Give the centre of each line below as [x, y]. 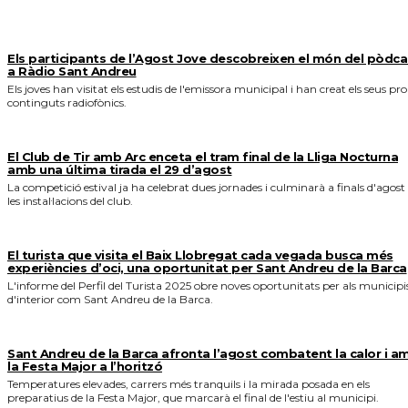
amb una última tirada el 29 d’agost [120, 169]
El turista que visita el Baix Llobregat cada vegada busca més [200, 255]
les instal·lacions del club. [70, 200]
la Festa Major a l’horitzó [85, 366]
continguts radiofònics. [67, 102]
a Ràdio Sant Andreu [72, 71]
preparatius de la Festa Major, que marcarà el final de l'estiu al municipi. [193, 397]
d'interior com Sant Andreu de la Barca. [110, 299]
